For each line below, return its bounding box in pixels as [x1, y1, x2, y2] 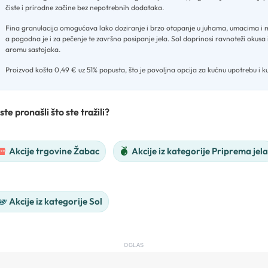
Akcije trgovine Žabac [9, 145, 99, 157]
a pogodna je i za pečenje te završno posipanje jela [5, 34, 167, 44]
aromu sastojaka [5, 45, 59, 54]
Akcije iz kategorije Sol [9, 196, 102, 208]
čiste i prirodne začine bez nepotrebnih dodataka [5, 3, 162, 13]
